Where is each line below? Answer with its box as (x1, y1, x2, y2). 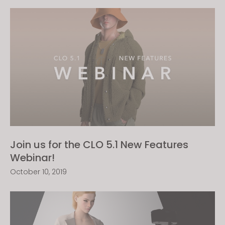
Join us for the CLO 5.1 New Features (10, 138, 188, 152)
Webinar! (10, 151, 55, 165)
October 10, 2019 (10, 167, 67, 177)
